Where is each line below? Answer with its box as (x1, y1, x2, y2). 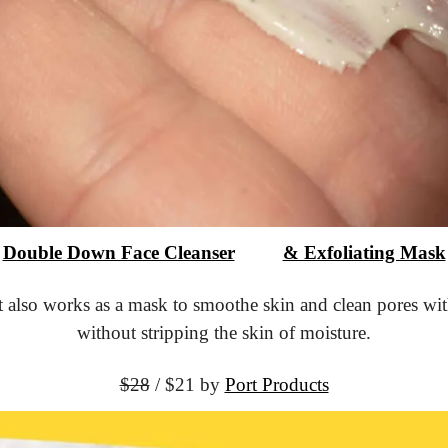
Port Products (224, 374, 329, 396)
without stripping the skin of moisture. (77, 322, 371, 344)
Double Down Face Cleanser (2, 242, 235, 264)
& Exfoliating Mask (282, 242, 446, 264)
